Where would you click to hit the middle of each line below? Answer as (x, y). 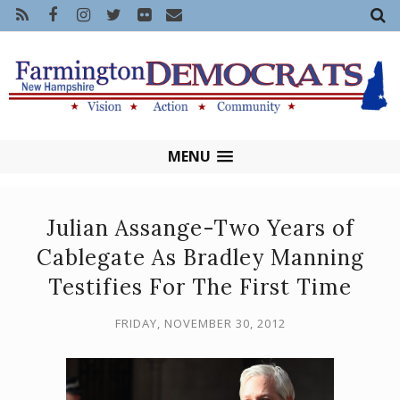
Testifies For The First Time (200, 287)
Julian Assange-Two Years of (200, 229)
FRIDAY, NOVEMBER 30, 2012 (200, 324)
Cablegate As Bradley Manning (200, 258)
